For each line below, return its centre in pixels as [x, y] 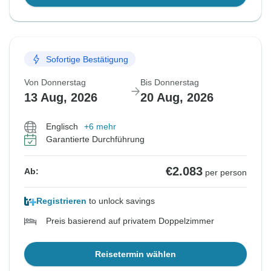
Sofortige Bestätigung [87, 59]
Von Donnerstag [55, 83]
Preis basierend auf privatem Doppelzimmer [130, 221]
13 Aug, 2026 [61, 98]
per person [226, 173]
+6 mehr [100, 127]
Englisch [62, 127]
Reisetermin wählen [135, 254]
